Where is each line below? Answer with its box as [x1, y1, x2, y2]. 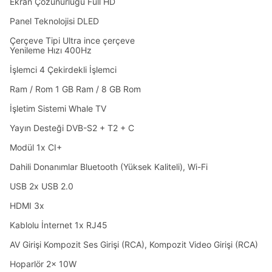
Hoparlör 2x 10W [10, 259, 76, 269]
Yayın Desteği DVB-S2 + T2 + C [10, 123, 134, 133]
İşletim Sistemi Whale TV [10, 103, 106, 114]
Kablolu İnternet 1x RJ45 [10, 220, 107, 230]
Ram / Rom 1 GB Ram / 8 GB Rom [10, 84, 141, 94]
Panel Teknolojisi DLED [10, 16, 99, 26]
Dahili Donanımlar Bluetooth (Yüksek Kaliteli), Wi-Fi [10, 161, 208, 172]
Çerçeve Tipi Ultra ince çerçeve [10, 35, 137, 46]
